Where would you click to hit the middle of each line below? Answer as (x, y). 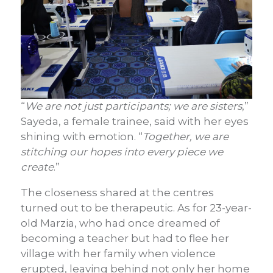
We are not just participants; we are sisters (133, 106)
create (37, 167)
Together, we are (186, 137)
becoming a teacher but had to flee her (125, 239)
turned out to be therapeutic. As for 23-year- (136, 208)
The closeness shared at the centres (117, 193)
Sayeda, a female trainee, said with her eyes (135, 122)
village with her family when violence (118, 254)
